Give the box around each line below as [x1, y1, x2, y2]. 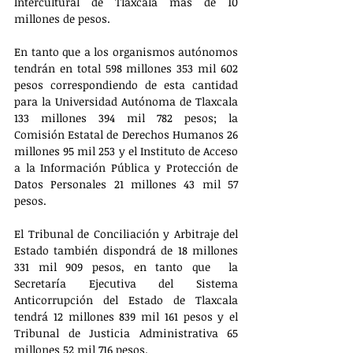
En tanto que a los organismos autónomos [14, 43, 238, 59]
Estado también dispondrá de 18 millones [14, 242, 238, 258]
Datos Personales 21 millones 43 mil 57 [14, 176, 238, 191]
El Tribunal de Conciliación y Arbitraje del [14, 225, 238, 241]
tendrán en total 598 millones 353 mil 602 [14, 60, 238, 76]
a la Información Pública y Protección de [14, 159, 238, 175]
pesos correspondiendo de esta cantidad [14, 76, 238, 92]
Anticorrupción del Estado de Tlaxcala [14, 292, 238, 307]
